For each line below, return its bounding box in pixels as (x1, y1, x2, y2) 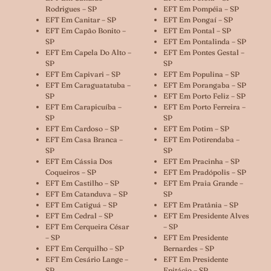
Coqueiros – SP (45, 167, 96, 177)
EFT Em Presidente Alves (163, 211, 249, 220)
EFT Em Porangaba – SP (163, 80, 246, 90)
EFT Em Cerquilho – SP (45, 243, 124, 253)
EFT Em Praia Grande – (163, 178, 243, 188)
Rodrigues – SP (45, 4, 97, 13)
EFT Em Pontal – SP (163, 25, 231, 35)
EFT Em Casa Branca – (45, 134, 123, 144)
